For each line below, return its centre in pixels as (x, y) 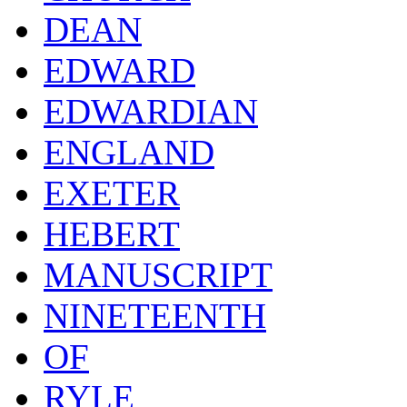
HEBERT (112, 234)
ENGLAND (129, 153)
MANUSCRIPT (158, 275)
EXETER (112, 194)
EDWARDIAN (151, 112)
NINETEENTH (155, 316)
